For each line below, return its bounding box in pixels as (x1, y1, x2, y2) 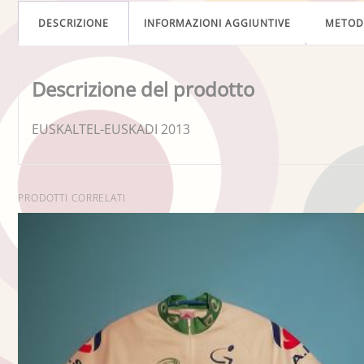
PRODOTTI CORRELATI (18, 190, 126, 205)
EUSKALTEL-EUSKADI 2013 (32, 119, 190, 138)
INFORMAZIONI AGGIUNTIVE (144, 16, 291, 30)
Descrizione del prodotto (32, 75, 254, 102)
